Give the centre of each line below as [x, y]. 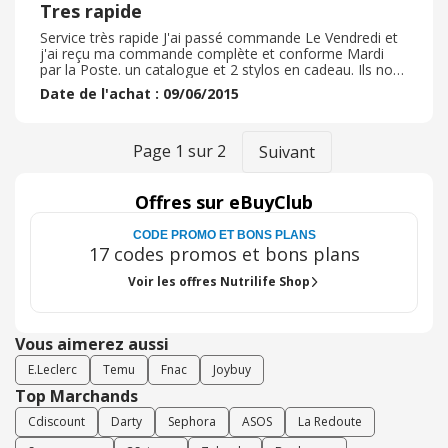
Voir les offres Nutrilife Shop [219, 281]
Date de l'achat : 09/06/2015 [139, 93]
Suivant [286, 152]
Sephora [192, 421]
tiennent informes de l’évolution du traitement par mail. [217, 85]
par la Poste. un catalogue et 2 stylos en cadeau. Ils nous [224, 69]
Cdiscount [56, 421]
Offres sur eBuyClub [224, 202]
